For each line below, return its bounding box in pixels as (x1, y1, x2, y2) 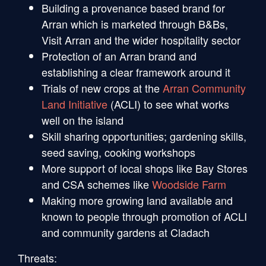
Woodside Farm (152, 176, 226, 192)
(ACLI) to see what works (107, 96, 229, 112)
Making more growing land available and (42, 192, 233, 208)
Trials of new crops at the (42, 80, 163, 96)
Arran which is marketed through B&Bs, (42, 15, 228, 31)
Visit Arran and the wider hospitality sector (42, 31, 240, 47)
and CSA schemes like (42, 176, 152, 192)
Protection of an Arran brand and (42, 47, 197, 64)
